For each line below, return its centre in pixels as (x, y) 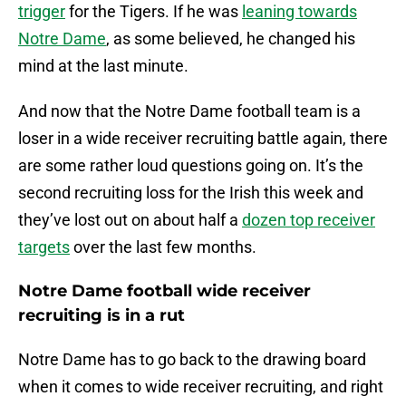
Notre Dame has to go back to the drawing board (192, 360)
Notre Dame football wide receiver (164, 291)
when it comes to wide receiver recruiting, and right (201, 387)
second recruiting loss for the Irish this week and (191, 193)
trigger (42, 12)
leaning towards (300, 12)
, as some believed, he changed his (231, 39)
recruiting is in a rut (101, 316)
